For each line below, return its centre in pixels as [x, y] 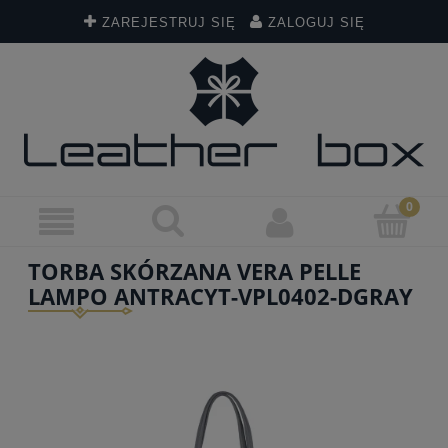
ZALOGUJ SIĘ [316, 23]
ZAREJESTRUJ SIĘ [168, 23]
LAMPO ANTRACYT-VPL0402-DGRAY [220, 296]
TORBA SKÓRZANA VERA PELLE [194, 271]
